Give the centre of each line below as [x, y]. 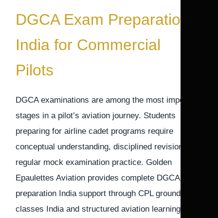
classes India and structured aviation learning [98, 209]
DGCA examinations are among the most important [108, 100]
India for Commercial [88, 45]
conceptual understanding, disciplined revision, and [108, 147]
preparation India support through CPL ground [98, 193]
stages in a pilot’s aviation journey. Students [96, 116]
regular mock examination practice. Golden [94, 162]
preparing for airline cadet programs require [94, 131]
